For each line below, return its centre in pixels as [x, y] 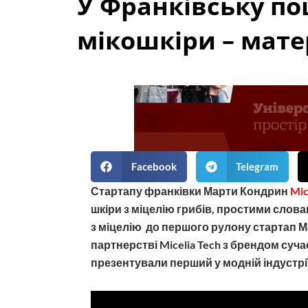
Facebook [154, 167]
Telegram [257, 167]
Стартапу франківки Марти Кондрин [190, 190]
